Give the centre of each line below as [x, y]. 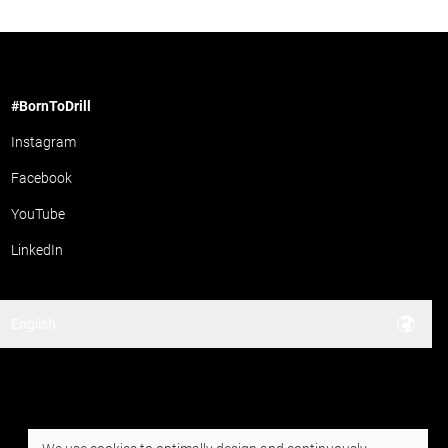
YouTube [37, 214]
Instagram [43, 142]
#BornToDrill [50, 106]
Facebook [41, 178]
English [33, 324]
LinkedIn [36, 250]
